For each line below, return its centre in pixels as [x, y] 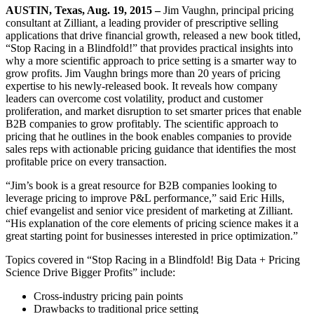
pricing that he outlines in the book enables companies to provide [149, 136]
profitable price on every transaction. [86, 161]
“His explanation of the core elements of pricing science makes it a [152, 223]
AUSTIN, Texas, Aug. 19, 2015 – [83, 10]
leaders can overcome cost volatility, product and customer [134, 98]
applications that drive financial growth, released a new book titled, [153, 35]
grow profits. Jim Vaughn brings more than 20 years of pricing [143, 73]
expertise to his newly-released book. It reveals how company [142, 86]
